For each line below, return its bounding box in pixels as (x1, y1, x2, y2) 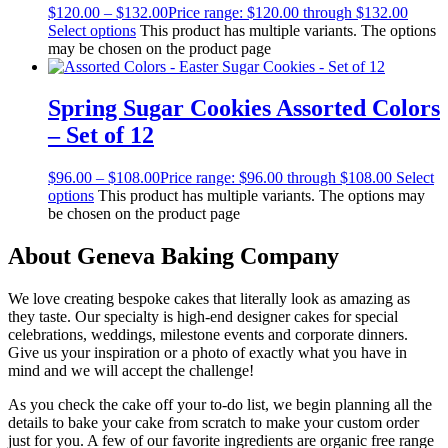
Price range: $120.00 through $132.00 (168, 3, 408, 21)
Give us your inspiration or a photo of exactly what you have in (8, 344, 407, 362)
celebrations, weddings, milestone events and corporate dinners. (8, 326, 408, 344)
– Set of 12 (48, 122, 154, 149)
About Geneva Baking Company (8, 243, 339, 270)
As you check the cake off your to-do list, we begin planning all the (8, 396, 432, 414)
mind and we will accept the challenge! (8, 362, 254, 380)
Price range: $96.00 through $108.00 (160, 169, 392, 187)
